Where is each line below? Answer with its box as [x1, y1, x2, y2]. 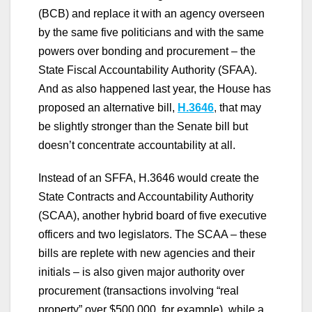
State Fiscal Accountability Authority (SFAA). [38, 63, 257, 76]
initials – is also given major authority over [38, 265, 244, 278]
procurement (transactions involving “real [38, 284, 239, 297]
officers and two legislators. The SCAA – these [38, 228, 267, 240]
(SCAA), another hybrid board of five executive [38, 209, 267, 221]
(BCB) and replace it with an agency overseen [38, 7, 265, 19]
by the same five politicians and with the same [38, 26, 264, 38]
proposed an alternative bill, [38, 101, 175, 114]
